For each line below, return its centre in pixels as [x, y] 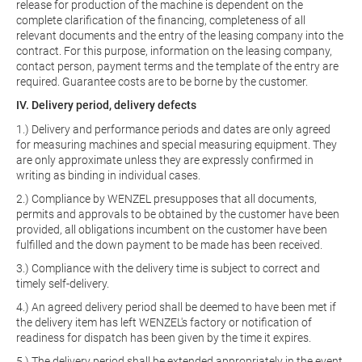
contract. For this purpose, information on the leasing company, [174, 51]
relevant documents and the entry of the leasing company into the [180, 36]
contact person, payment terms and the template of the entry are [177, 66]
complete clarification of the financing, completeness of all [161, 20]
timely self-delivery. [63, 284]
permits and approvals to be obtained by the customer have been [178, 214]
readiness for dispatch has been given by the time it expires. [164, 338]
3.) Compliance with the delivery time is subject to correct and [168, 268]
